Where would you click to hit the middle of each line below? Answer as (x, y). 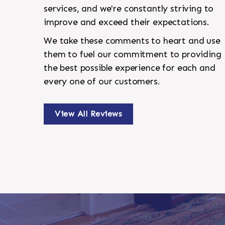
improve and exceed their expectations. (127, 22)
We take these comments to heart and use (132, 41)
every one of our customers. (102, 82)
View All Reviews (88, 114)
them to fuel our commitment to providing (133, 54)
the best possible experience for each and (130, 68)
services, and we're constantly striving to (129, 9)
